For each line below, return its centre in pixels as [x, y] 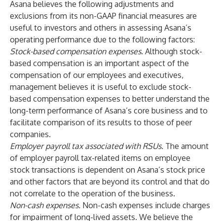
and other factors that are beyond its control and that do [110, 182]
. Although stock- [172, 51]
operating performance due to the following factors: [102, 39]
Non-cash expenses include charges [146, 205]
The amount [186, 146]
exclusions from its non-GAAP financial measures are [103, 16]
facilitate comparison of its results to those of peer [101, 122]
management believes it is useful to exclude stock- [101, 87]
